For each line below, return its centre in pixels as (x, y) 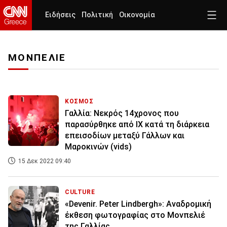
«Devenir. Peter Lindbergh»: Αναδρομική (138, 204)
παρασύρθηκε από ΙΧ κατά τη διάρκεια (137, 125)
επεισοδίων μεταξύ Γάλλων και (125, 136)
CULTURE (80, 192)
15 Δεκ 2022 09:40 (44, 161)
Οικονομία (137, 15)
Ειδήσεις (60, 15)
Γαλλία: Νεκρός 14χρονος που (122, 113)
